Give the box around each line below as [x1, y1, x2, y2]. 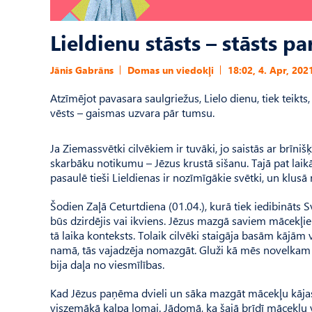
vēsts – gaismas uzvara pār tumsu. [50, 105, 214, 120]
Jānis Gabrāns [50, 63, 114, 77]
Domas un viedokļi [127, 63, 214, 77]
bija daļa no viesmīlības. [50, 257, 164, 272]
